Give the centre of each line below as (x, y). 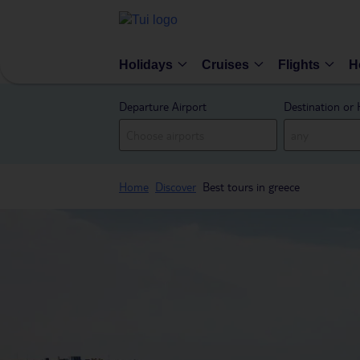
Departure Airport (163, 106)
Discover (176, 186)
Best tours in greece (251, 186)
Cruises (225, 64)
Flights (299, 64)
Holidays (146, 64)
